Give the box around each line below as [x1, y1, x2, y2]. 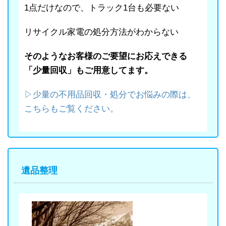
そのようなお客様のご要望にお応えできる [24, 51, 187, 61]
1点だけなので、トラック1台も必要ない [24, 3, 179, 13]
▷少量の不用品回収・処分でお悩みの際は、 [24, 89, 196, 99]
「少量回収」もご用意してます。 [24, 65, 153, 75]
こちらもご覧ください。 [24, 103, 119, 114]
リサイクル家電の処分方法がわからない [24, 27, 179, 37]
